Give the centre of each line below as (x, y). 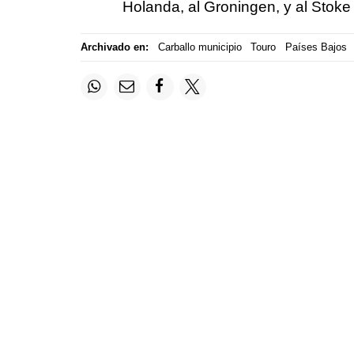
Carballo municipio (200, 47)
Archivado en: (115, 47)
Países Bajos (316, 47)
